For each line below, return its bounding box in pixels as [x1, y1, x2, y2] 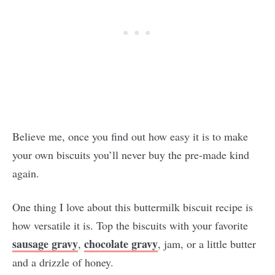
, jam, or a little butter [158, 236, 256, 251]
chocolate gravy [84, 236, 158, 252]
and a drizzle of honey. [12, 255, 127, 269]
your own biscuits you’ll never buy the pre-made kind [12, 147, 249, 162]
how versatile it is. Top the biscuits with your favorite [12, 218, 248, 233]
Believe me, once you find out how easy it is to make [12, 129, 248, 144]
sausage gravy [12, 236, 78, 252]
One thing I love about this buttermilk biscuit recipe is [12, 199, 253, 214]
